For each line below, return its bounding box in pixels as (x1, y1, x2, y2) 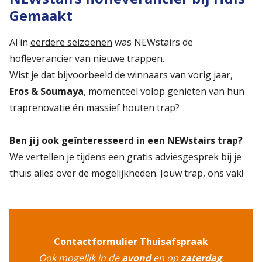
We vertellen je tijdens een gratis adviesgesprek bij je (9, 150, 242, 163)
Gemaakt (9, 5, 73, 25)
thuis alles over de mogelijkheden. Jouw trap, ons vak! (9, 166, 243, 180)
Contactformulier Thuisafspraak (54, 235, 208, 248)
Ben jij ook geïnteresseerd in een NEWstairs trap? (9, 133, 243, 147)
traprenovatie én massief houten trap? (9, 101, 180, 114)
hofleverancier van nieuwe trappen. (9, 51, 164, 65)
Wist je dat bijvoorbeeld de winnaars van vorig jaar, (9, 68, 233, 81)
